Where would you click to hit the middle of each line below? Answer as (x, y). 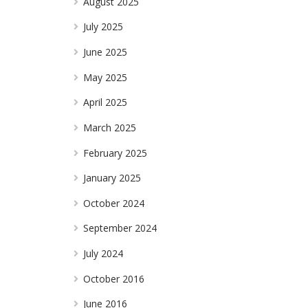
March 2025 (110, 127)
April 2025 (106, 102)
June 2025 (106, 52)
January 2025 (112, 178)
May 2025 (106, 77)
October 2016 (114, 278)
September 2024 (120, 228)
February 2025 (115, 153)
